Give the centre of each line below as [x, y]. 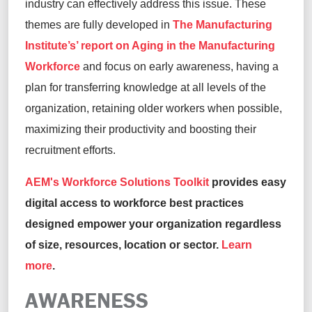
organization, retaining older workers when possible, [154, 109]
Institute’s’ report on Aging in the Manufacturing [150, 46]
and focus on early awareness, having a [179, 67]
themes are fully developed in [99, 25]
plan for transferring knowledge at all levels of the [146, 88]
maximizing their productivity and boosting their [141, 130]
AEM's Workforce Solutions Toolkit [117, 182]
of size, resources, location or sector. [123, 245]
